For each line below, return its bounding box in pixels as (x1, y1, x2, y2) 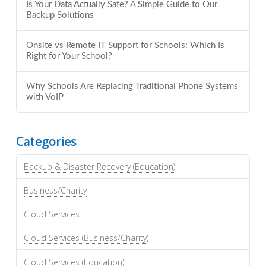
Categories (15, 133, 77, 150)
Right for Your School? (26, 51, 112, 61)
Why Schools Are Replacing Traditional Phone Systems (26, 81, 238, 91)
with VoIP (26, 92, 64, 102)
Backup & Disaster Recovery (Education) (23, 160, 175, 172)
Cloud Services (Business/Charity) (23, 232, 148, 244)
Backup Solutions (26, 11, 94, 20)
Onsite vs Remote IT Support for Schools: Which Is (26, 40, 224, 50)
